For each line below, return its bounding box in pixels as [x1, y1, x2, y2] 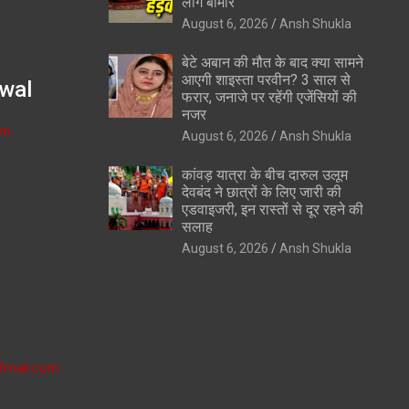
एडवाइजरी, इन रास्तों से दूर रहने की [181, 200, 363, 218]
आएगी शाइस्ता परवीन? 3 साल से [181, 70, 351, 89]
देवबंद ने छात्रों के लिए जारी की [181, 183, 341, 201]
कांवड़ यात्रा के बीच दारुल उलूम [181, 165, 348, 184]
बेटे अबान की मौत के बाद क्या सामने [181, 53, 363, 71]
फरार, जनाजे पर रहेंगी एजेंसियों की [181, 88, 357, 106]
